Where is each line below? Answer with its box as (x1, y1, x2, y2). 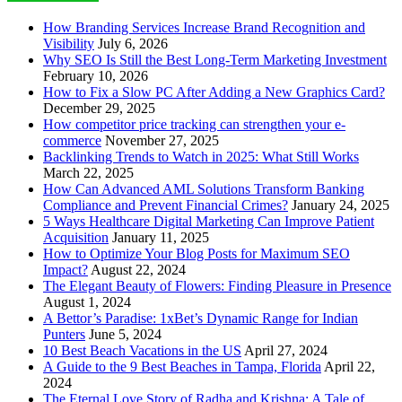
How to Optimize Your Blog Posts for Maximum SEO (43, 245, 350, 261)
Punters (43, 326, 85, 342)
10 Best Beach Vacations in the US (43, 342, 241, 358)
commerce (43, 132, 101, 148)
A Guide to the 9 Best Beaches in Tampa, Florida (43, 358, 321, 374)
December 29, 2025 (43, 100, 155, 116)
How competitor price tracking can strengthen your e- (43, 116, 345, 132)
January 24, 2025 (292, 197, 389, 213)
